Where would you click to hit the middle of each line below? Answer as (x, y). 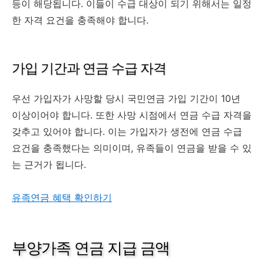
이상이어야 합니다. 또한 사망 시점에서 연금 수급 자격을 (132, 115)
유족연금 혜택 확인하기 (62, 197)
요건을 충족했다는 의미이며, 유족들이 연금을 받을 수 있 (132, 148)
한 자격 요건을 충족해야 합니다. (80, 20)
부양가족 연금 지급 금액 (91, 248)
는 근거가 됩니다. (49, 164)
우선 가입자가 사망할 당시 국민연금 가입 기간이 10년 (126, 98)
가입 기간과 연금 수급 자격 (89, 68)
